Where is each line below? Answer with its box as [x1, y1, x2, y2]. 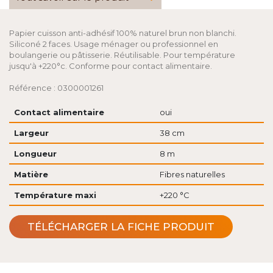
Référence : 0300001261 [9, 83, 104, 93]
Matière [13, 169, 48, 179]
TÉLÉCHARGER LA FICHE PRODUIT [27, 221, 214, 233]
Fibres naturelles [159, 169, 225, 179]
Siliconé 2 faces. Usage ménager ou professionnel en [9, 39, 218, 49]
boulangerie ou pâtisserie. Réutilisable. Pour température [9, 50, 235, 60]
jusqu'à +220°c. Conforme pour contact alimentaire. [9, 61, 212, 71]
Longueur [13, 149, 57, 158]
